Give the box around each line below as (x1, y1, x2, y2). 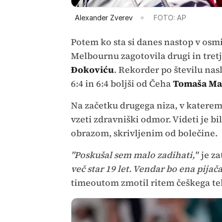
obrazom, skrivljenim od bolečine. (70, 126, 218, 139)
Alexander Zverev (74, 13, 133, 22)
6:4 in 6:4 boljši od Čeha (70, 77, 173, 90)
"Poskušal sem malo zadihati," (70, 148, 198, 161)
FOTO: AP (153, 13, 186, 22)
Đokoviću (70, 63, 114, 76)
